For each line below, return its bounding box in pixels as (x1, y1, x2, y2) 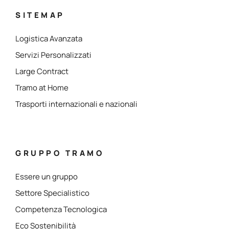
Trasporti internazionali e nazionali (15, 98, 138, 109)
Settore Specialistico (15, 187, 89, 198)
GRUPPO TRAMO (15, 147, 104, 158)
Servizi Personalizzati (15, 49, 91, 60)
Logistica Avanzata (15, 33, 82, 44)
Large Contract (15, 65, 68, 77)
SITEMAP (15, 9, 65, 20)
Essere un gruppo (15, 171, 78, 182)
